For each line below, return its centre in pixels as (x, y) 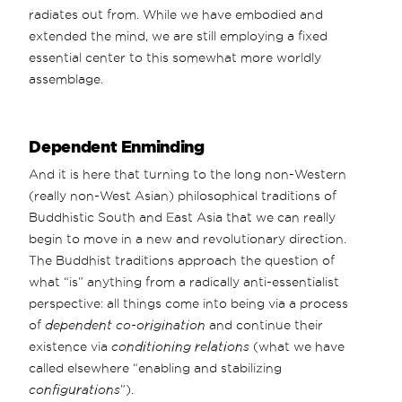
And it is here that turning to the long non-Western (188, 174)
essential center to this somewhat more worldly (175, 57)
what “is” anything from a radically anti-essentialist (184, 281)
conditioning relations (181, 346)
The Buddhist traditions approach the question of (182, 260)
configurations (75, 389)
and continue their (265, 324)
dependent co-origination (126, 324)
